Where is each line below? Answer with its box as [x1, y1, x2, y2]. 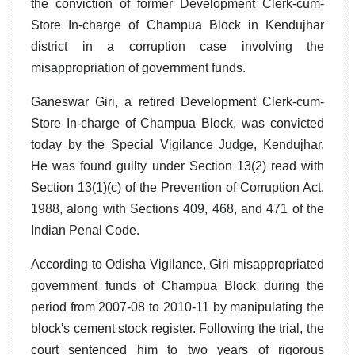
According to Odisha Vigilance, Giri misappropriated [31, 258, 324, 272]
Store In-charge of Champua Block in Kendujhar [31, 18, 324, 32]
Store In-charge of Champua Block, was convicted [31, 116, 324, 131]
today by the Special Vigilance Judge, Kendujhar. [31, 138, 324, 152]
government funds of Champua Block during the [31, 279, 324, 293]
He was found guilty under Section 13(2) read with [31, 159, 324, 174]
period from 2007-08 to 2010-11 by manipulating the [31, 300, 324, 315]
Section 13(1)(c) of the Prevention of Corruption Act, [31, 181, 324, 195]
